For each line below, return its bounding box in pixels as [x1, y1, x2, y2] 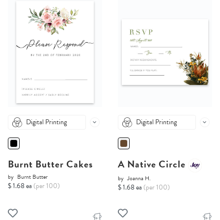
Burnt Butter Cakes [8, 157, 93, 172]
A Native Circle [118, 157, 188, 172]
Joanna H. [127, 174, 151, 183]
